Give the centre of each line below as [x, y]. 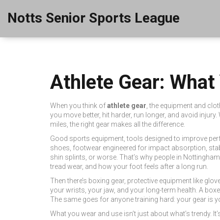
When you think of [79, 106]
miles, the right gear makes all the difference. [118, 124]
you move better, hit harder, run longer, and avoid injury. [134, 115]
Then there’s [69, 181]
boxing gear [106, 181]
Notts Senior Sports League [94, 18]
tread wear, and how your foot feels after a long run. [129, 166]
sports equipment [96, 138]
